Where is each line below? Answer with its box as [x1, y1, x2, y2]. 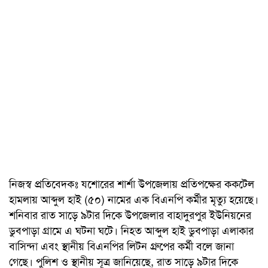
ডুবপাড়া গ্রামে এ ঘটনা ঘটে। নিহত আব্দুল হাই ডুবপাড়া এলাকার [9, 223, 254, 238]
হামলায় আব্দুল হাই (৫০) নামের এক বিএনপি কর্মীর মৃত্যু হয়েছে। [9, 192, 258, 207]
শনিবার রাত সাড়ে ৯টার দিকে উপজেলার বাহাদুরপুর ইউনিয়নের [9, 208, 251, 223]
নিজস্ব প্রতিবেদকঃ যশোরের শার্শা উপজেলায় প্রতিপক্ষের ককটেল [9, 176, 254, 191]
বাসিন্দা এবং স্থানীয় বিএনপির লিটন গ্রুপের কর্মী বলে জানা [9, 239, 234, 254]
